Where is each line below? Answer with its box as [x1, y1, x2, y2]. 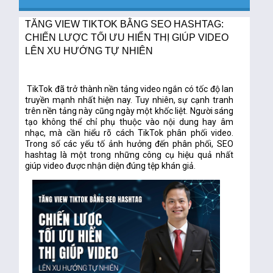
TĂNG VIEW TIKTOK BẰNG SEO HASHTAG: [25, 18, 224, 29]
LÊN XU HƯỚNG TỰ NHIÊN [25, 45, 154, 56]
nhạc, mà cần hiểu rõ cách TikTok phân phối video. [25, 128, 234, 138]
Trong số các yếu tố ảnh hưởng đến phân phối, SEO [25, 139, 234, 149]
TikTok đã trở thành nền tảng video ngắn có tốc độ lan [25, 84, 234, 94]
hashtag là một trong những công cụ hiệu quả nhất [25, 150, 234, 160]
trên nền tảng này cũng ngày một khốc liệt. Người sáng [25, 106, 234, 116]
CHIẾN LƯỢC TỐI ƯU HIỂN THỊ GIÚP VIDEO [25, 32, 229, 43]
